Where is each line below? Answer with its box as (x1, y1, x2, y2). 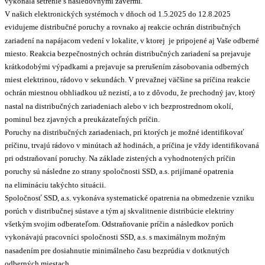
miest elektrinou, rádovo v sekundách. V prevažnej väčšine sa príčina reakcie (5, 75, 250, 85)
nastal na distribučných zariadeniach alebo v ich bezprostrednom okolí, (5, 101, 233, 111)
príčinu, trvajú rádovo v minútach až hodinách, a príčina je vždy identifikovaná (5, 141, 259, 150)
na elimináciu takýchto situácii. (5, 180, 106, 189)
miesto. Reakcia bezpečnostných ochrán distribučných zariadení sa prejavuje (5, 49, 251, 58)
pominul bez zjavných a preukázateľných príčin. (5, 114, 160, 124)
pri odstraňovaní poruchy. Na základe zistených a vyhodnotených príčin (5, 154, 235, 163)
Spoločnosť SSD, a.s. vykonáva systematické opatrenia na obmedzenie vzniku (5, 193, 254, 202)
